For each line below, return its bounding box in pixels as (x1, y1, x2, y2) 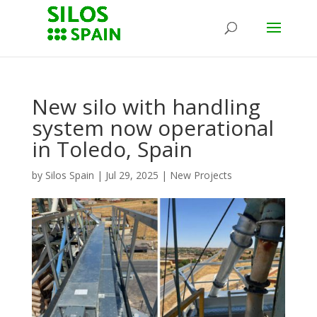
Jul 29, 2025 (105, 168, 158, 182)
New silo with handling (31, 92, 260, 121)
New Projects (169, 168, 232, 182)
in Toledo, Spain (31, 134, 192, 163)
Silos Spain (45, 168, 94, 182)
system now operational (31, 113, 274, 142)
